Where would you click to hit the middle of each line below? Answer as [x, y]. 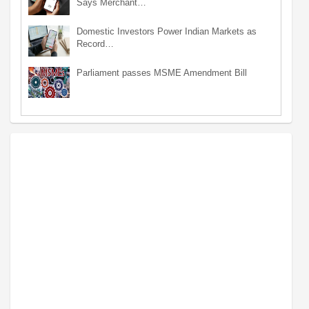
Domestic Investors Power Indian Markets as [167, 31]
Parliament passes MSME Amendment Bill [162, 72]
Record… [95, 43]
